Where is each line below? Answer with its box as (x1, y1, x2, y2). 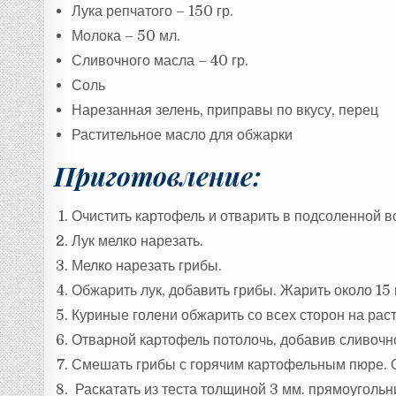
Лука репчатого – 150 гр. (72, 3, 234, 20)
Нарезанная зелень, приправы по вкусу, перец (72, 102, 379, 119)
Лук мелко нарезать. (72, 232, 204, 250)
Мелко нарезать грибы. (72, 257, 223, 275)
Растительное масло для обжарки (72, 126, 293, 144)
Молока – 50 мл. (72, 27, 181, 45)
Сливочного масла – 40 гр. (72, 52, 249, 70)
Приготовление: (54, 158, 262, 194)
